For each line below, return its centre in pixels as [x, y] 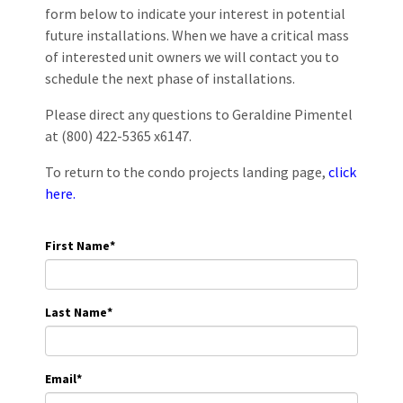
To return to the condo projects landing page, [187, 172]
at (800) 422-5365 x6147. [118, 136]
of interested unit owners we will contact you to [192, 57]
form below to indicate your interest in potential [195, 13]
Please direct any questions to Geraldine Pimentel [199, 114]
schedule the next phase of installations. [170, 78]
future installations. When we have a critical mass [197, 35]
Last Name [76, 312]
